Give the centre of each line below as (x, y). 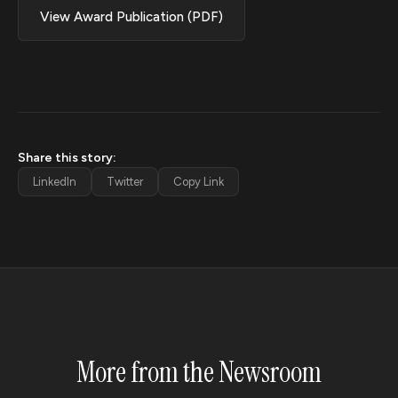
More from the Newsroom (199, 373)
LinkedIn (55, 182)
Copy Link (199, 182)
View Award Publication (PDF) (131, 17)
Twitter (125, 182)
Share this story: (67, 158)
